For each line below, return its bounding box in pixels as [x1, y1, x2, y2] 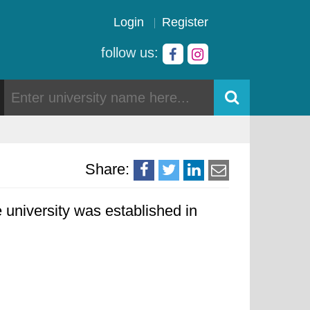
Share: [85, 161, 129, 178]
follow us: [101, 45, 163, 60]
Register [162, 15, 208, 29]
